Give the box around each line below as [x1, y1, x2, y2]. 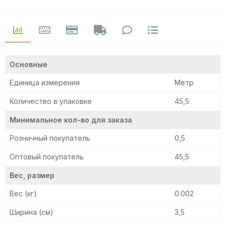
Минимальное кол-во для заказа [10, 116, 132, 125]
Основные [10, 60, 47, 69]
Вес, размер [10, 171, 54, 180]
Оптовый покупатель [10, 152, 84, 161]
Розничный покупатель [10, 134, 90, 143]
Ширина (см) [10, 208, 53, 217]
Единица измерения [10, 78, 80, 87]
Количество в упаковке [10, 97, 92, 106]
